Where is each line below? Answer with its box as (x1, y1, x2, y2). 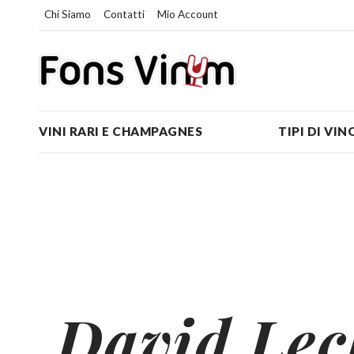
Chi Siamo (43, 8, 91, 21)
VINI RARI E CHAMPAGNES (39, 123, 203, 138)
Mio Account (156, 8, 218, 21)
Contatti (103, 8, 145, 21)
